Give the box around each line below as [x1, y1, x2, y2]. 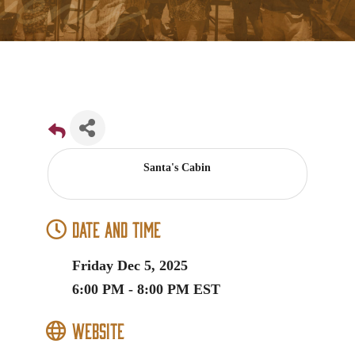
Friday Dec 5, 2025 [71, 258, 188, 274]
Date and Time [71, 217, 161, 241]
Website [71, 319, 124, 342]
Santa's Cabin [143, 162, 212, 174]
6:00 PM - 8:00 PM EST [71, 281, 220, 298]
